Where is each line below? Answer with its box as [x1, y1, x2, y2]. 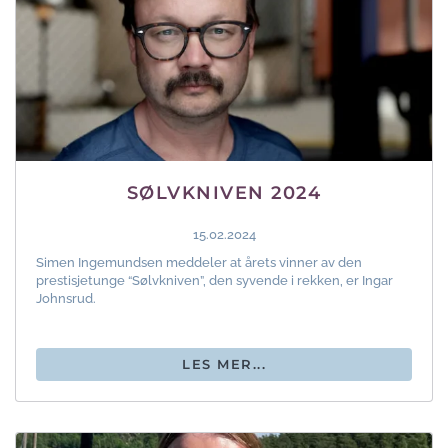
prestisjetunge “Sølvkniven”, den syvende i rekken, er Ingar [36, 273, 393, 289]
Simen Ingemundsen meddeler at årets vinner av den [36, 255, 362, 271]
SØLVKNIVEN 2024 [126, 182, 322, 205]
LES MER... [182, 356, 266, 373]
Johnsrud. [36, 291, 96, 307]
